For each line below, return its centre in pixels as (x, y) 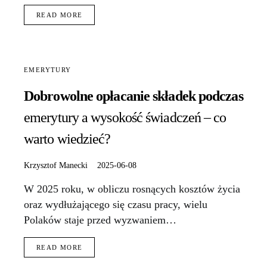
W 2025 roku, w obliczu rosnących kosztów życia (132, 189)
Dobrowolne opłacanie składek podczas (133, 96)
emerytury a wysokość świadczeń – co (125, 118)
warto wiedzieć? (67, 139)
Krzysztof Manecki (56, 165)
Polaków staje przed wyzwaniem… (100, 220)
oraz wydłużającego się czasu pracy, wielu (116, 205)
